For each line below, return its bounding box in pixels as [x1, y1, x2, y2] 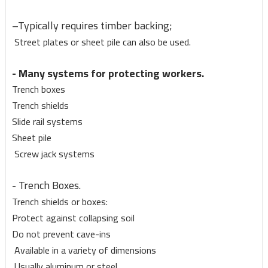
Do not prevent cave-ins [11, 225, 111, 243]
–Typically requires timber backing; [11, 16, 172, 36]
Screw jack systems [11, 145, 95, 163]
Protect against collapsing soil [11, 209, 135, 227]
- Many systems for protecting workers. [11, 63, 204, 84]
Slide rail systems [11, 112, 83, 131]
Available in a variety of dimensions [11, 241, 156, 260]
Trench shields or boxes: [11, 193, 108, 211]
